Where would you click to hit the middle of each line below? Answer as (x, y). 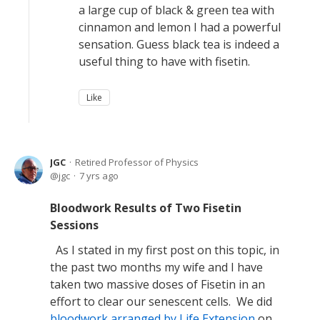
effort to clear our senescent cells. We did (161, 301)
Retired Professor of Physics (137, 162)
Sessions (74, 225)
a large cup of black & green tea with (176, 10)
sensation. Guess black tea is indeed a (179, 44)
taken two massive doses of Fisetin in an (157, 284)
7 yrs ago (99, 176)
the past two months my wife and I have (156, 267)
